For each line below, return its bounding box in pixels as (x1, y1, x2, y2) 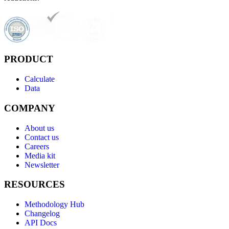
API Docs (25, 218, 57, 227)
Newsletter (25, 160, 59, 169)
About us (25, 123, 54, 132)
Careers (25, 142, 49, 151)
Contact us (25, 132, 59, 142)
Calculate (25, 75, 55, 84)
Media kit (25, 151, 55, 160)
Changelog (25, 209, 60, 218)
